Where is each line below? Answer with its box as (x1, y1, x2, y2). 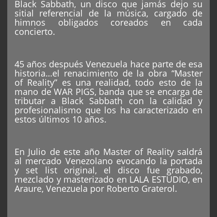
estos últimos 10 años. (15, 113, 107, 125)
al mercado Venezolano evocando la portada (15, 155, 202, 167)
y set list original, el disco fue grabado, (15, 164, 202, 176)
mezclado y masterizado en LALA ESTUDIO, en (15, 173, 202, 186)
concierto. (15, 26, 55, 38)
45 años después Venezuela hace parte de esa (15, 58, 202, 70)
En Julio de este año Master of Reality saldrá (15, 146, 202, 158)
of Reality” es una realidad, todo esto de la (15, 77, 202, 89)
